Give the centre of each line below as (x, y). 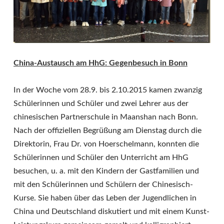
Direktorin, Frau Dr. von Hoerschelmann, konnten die (106, 144)
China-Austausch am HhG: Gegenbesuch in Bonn (100, 63)
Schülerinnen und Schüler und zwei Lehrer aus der (101, 103)
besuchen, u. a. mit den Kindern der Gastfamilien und (106, 171)
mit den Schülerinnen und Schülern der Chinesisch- (103, 184)
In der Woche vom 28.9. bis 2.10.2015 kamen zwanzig (108, 90)
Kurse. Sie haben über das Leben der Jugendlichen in (105, 198)
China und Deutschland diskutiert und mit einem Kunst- (111, 211)
